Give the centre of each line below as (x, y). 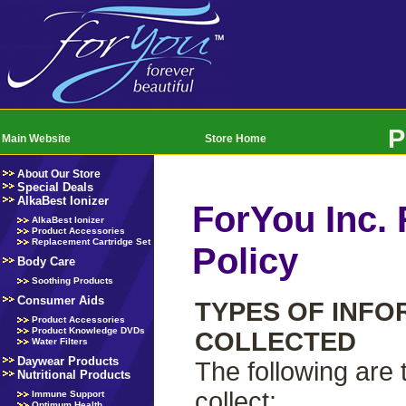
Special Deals (55, 187)
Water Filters (60, 341)
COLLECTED (275, 341)
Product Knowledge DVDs (88, 330)
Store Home (236, 139)
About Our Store (59, 174)
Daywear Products (68, 361)
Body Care (46, 261)
